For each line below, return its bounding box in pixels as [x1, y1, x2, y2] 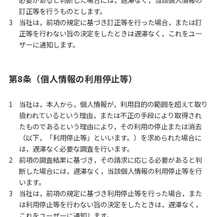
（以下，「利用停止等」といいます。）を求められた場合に [19, 132, 202, 142]
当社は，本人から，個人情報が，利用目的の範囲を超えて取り [19, 98, 208, 109]
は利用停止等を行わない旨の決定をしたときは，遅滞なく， [19, 199, 202, 209]
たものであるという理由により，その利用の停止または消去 [19, 121, 202, 131]
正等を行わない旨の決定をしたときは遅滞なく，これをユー [19, 28, 202, 39]
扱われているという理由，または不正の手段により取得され [19, 109, 202, 120]
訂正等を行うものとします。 [19, 6, 107, 16]
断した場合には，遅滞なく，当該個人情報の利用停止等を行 [19, 165, 202, 176]
